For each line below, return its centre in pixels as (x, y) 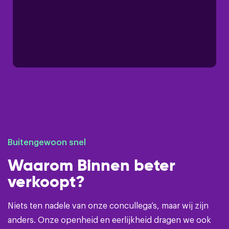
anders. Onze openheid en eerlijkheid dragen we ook (109, 219)
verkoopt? (46, 181)
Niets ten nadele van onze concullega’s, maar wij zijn (108, 205)
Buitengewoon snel (47, 142)
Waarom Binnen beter (91, 165)
